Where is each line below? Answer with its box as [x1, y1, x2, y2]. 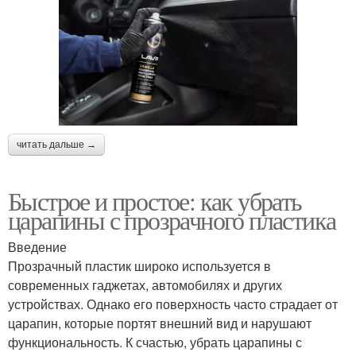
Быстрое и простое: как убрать [8, 184, 302, 219]
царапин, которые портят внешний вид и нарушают [8, 314, 311, 333]
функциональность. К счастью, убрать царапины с [8, 333, 302, 352]
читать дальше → [17, 139, 96, 151]
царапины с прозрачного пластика [8, 203, 336, 238]
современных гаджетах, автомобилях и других [8, 276, 282, 295]
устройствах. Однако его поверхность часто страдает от [8, 295, 338, 314]
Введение [8, 238, 67, 257]
